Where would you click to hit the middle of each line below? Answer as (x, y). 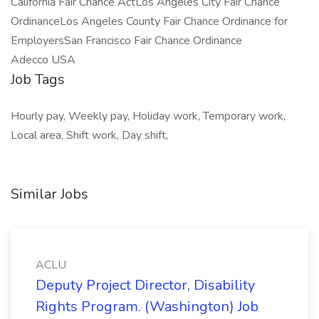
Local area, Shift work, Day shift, (89, 135)
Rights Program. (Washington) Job (147, 307)
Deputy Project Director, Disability (145, 285)
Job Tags (38, 79)
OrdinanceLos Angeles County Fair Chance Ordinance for (149, 21)
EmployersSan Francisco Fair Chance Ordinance (126, 41)
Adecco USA (43, 60)
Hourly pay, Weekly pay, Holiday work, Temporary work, (148, 116)
